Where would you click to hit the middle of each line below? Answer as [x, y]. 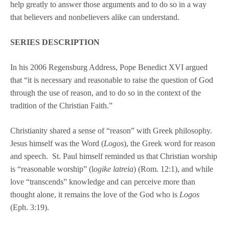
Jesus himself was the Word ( [57, 144]
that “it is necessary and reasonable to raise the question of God [112, 80]
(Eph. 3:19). [30, 208]
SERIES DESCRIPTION [55, 42]
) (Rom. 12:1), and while [173, 169]
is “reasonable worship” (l [52, 169]
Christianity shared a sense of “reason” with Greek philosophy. [111, 131]
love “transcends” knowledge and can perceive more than [103, 182]
